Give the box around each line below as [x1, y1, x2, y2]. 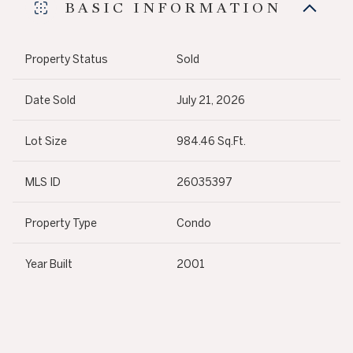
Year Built [25, 258, 72, 271]
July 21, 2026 [176, 94, 245, 107]
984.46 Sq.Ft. [176, 135, 246, 148]
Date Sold [25, 94, 76, 107]
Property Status [25, 53, 108, 66]
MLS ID [25, 176, 61, 189]
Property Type [25, 217, 97, 230]
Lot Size [25, 135, 67, 148]
